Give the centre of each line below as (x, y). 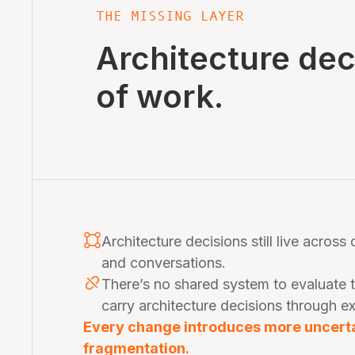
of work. (160, 96)
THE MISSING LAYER (170, 16)
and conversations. (163, 263)
